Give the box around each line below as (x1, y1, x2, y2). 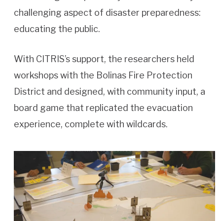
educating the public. (14, 24, 102, 35)
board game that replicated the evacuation (14, 103, 193, 113)
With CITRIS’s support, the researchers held (14, 54, 194, 65)
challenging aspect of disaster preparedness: (14, 7, 201, 18)
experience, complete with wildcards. (14, 119, 170, 130)
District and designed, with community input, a (14, 86, 205, 97)
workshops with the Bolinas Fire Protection (14, 70, 192, 81)
